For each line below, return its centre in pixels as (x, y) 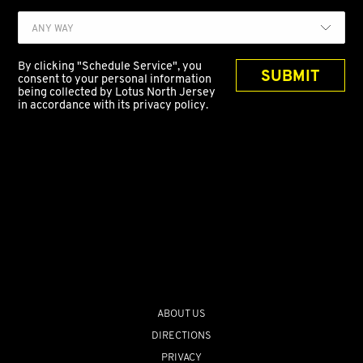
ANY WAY (53, 28)
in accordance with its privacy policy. (113, 105)
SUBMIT (290, 76)
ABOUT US (181, 314)
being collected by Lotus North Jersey (117, 92)
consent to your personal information (115, 79)
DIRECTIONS (181, 335)
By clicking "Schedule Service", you (110, 66)
